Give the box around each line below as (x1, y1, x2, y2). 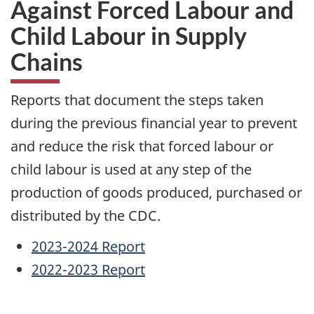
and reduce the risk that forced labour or (11, 136, 273, 156)
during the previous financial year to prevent (11, 113, 297, 132)
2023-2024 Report (32, 237, 145, 257)
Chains (11, 46, 83, 76)
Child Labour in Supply (11, 20, 247, 50)
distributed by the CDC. (11, 205, 161, 225)
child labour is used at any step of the (11, 159, 252, 179)
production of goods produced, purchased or (11, 182, 302, 202)
